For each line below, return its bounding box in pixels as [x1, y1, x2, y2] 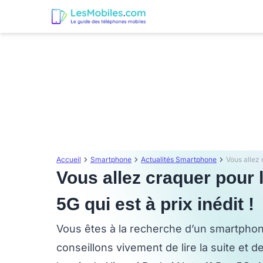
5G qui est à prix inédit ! [56, 194, 254, 214]
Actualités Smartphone [141, 155, 217, 164]
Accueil [56, 155, 81, 164]
